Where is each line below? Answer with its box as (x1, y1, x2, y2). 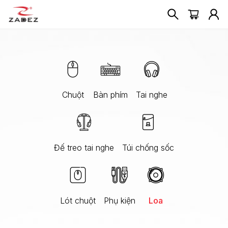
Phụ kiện (104, 195, 135, 206)
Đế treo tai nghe (54, 142, 114, 153)
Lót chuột (60, 195, 96, 206)
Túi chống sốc (122, 142, 174, 153)
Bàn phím (93, 90, 128, 100)
